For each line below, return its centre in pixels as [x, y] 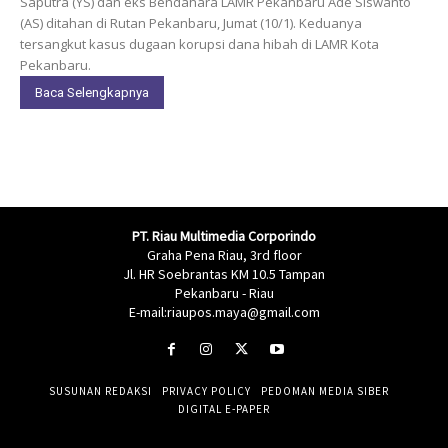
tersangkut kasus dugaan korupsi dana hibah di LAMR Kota [199, 43]
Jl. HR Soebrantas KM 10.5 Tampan [224, 273]
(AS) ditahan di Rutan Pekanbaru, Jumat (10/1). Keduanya [191, 22]
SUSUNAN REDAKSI [100, 391]
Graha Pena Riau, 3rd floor [224, 254]
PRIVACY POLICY [206, 391]
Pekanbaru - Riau [224, 292]
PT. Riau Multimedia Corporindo [224, 235]
